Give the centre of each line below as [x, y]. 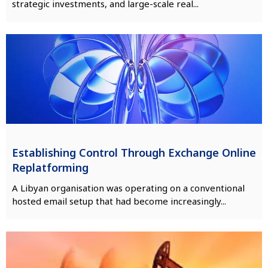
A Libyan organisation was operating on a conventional [128, 188]
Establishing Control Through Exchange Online [134, 152]
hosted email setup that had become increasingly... [119, 201]
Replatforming [50, 167]
